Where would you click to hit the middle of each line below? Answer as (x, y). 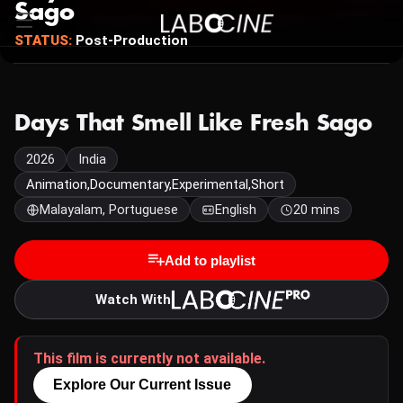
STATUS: (43, 40)
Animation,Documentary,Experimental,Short (155, 184)
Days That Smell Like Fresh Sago (193, 123)
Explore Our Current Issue (143, 385)
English (236, 210)
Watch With (134, 299)
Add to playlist (210, 260)
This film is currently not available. (149, 358)
